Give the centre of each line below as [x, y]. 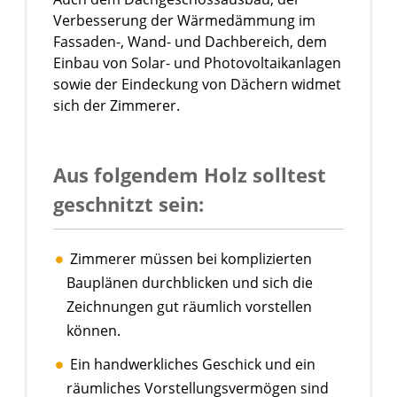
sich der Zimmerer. [117, 106]
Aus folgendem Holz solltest [190, 175]
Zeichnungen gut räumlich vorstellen [189, 307]
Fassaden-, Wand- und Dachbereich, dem [190, 42]
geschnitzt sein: [128, 204]
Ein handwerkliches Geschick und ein [193, 365]
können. [93, 331]
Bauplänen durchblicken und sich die [190, 283]
